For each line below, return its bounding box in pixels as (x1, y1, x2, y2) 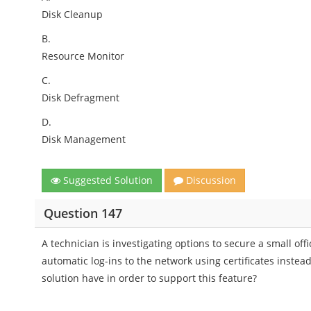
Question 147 (43, 204, 122, 221)
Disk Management (42, 133, 126, 146)
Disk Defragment (42, 91, 120, 104)
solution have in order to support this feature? (42, 271, 258, 285)
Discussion (183, 174, 237, 187)
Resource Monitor (42, 49, 125, 62)
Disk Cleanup (42, 8, 103, 21)
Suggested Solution (60, 174, 153, 187)
